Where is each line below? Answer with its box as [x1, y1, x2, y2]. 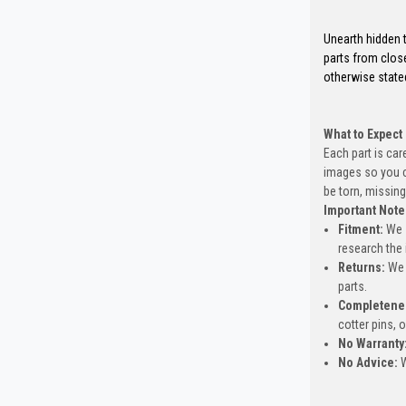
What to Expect [323, 127, 402, 142]
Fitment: [337, 222, 383, 237]
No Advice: [337, 355, 398, 371]
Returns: [337, 260, 385, 275]
